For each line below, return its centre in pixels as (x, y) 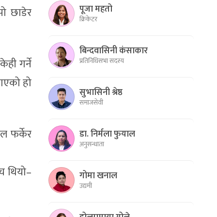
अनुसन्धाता (92, 144)
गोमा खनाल (98, 176)
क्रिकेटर (88, 19)
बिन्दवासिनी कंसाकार (114, 51)
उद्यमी (86, 186)
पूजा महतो (96, 9)
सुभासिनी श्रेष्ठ (101, 92)
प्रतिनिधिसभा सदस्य (102, 61)
